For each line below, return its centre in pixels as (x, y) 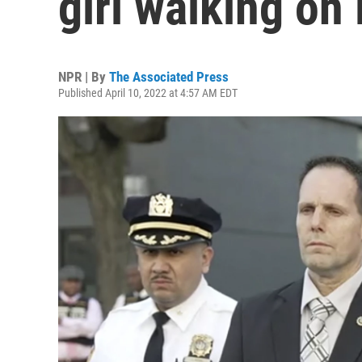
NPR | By (84, 77)
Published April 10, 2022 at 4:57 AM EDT (148, 93)
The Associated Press (169, 77)
